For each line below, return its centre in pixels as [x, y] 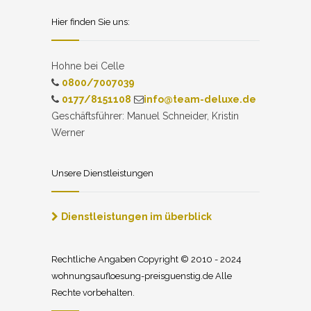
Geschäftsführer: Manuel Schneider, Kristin [145, 116]
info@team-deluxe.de [200, 99]
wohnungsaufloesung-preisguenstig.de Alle [142, 276]
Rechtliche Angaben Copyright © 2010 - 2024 [146, 259]
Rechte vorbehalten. [93, 292]
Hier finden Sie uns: [91, 22]
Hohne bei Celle [88, 66]
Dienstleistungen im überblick [136, 216]
